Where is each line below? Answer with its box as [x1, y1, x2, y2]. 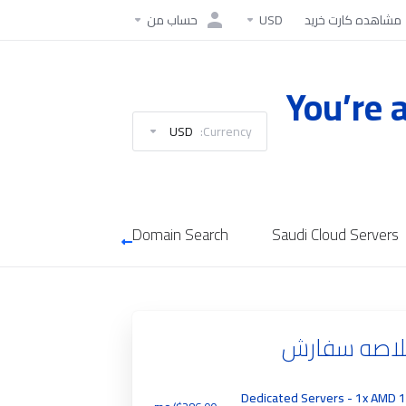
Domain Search [131, 220, 228, 249]
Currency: [203, 120, 253, 143]
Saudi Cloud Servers [271, 220, 399, 249]
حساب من [147, 8, 198, 32]
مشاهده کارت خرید [304, 8, 402, 32]
